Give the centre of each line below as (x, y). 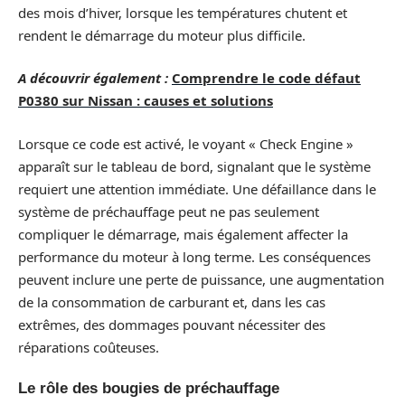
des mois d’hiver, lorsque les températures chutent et (183, 12)
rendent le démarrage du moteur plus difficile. (162, 35)
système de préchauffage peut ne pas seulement (169, 211)
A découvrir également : (93, 78)
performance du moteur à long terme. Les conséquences (194, 256)
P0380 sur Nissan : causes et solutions (146, 101)
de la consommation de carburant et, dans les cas (172, 301)
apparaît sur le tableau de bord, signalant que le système (194, 166)
